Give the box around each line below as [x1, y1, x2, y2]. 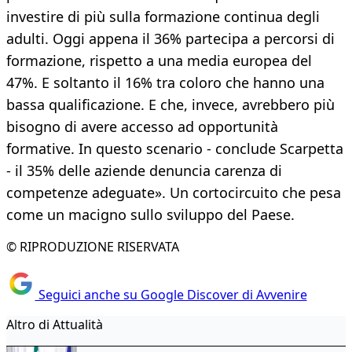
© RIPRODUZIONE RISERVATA [6, 238, 179, 256]
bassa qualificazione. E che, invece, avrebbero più [6, 95, 335, 115]
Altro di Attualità [6, 315, 103, 333]
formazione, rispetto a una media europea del [6, 51, 312, 71]
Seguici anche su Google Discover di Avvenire [35, 285, 307, 303]
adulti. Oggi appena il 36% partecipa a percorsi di [6, 29, 335, 49]
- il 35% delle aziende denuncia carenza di [6, 161, 282, 181]
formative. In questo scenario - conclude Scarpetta [6, 139, 343, 159]
